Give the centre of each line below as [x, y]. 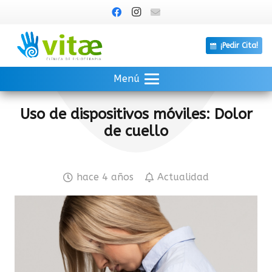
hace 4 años [105, 177]
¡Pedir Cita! [239, 45]
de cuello [136, 131]
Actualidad [183, 177]
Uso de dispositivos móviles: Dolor [136, 114]
